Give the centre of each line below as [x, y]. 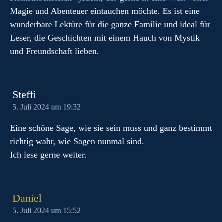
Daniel [27, 198]
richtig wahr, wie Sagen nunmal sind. [77, 141]
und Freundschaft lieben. [55, 51]
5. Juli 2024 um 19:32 [47, 107]
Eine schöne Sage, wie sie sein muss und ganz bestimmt [111, 128]
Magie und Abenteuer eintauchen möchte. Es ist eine [105, 11]
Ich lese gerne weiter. [48, 155]
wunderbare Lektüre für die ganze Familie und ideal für [110, 24]
